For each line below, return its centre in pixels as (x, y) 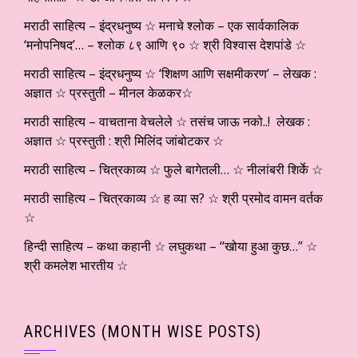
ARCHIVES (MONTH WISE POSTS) (143, 331)
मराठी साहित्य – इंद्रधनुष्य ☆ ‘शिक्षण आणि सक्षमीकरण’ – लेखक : (170, 73)
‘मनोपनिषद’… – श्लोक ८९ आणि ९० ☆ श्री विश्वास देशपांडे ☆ (165, 44)
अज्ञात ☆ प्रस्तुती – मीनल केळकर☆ (108, 92)
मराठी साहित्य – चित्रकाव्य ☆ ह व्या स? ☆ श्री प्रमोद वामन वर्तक (173, 198)
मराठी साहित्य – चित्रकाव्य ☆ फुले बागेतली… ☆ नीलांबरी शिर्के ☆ (173, 169)
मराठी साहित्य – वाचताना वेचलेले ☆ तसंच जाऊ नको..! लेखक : (167, 121)
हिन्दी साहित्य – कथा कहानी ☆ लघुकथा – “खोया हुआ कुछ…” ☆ (171, 246)
